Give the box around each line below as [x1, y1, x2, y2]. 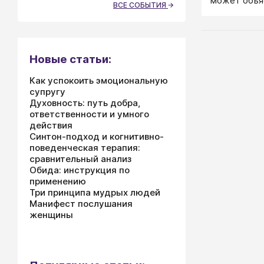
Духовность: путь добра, [29, 97, 140, 108]
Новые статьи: [29, 52, 111, 66]
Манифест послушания [29, 198, 133, 209]
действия [29, 120, 72, 131]
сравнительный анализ [29, 153, 131, 164]
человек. [210, 7, 247, 19]
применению [29, 176, 86, 187]
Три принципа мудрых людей [29, 187, 160, 198]
